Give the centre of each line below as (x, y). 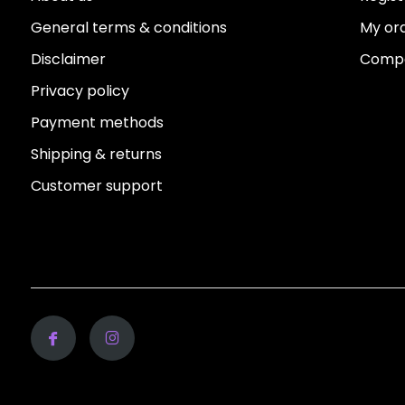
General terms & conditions (128, 28)
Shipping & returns (96, 155)
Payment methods (97, 123)
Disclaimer (68, 60)
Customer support (96, 186)
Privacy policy (80, 91)
